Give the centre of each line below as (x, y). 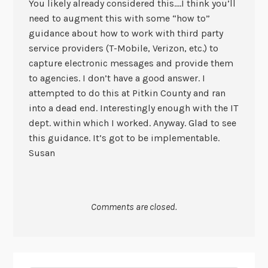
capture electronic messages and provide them (131, 63)
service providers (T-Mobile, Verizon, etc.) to (123, 48)
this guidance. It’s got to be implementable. (124, 138)
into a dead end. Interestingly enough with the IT (133, 108)
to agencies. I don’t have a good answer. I (117, 78)
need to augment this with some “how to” (119, 19)
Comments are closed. (134, 206)
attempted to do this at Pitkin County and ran (127, 93)
